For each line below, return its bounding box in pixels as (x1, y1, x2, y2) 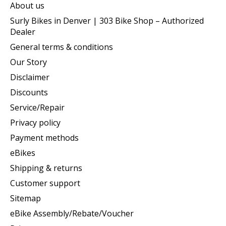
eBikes (10, 147, 35, 159)
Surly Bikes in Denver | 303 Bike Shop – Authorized (10, 15, 204, 27)
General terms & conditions (10, 41, 113, 53)
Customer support (10, 178, 80, 189)
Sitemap (10, 193, 41, 204)
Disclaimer (10, 72, 49, 83)
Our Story (10, 56, 47, 68)
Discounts (10, 87, 48, 98)
